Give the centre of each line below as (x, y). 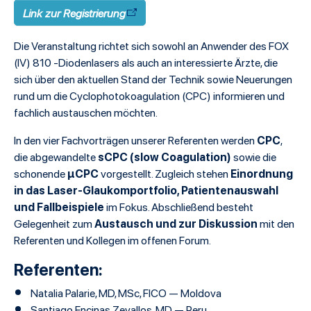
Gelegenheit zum (54, 223)
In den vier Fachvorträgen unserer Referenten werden (135, 140)
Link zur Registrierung (74, 12)
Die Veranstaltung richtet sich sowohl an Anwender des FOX (151, 45)
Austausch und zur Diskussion (176, 223)
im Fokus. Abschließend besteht (179, 206)
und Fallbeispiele (59, 206)
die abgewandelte (56, 156)
